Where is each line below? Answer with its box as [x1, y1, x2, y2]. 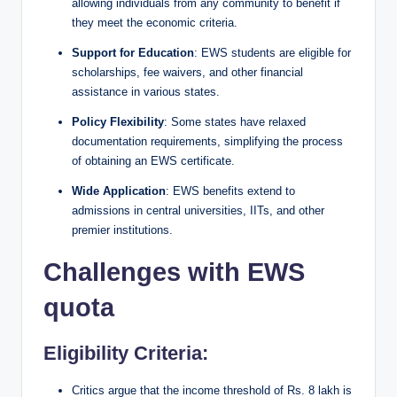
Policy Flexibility [72, 114, 164, 128]
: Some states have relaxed [164, 114, 306, 128]
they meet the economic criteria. [72, 15, 237, 29]
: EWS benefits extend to [166, 183, 295, 198]
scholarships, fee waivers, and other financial [72, 65, 303, 79]
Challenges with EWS [43, 257, 305, 286]
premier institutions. [72, 222, 173, 237]
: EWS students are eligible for [194, 45, 351, 59]
